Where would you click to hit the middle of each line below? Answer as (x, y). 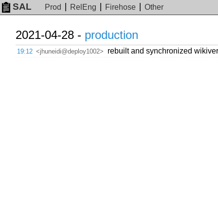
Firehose (121, 7)
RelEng (83, 7)
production (111, 35)
